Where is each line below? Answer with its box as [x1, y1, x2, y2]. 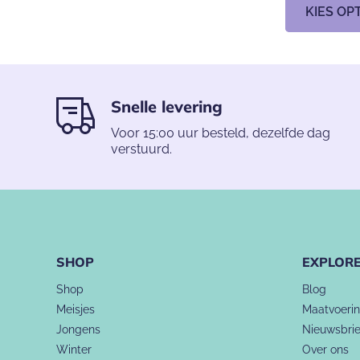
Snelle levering [111, 96, 223, 117]
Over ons [302, 343, 349, 357]
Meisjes [56, 303, 95, 317]
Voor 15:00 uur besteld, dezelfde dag [111, 125, 330, 141]
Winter [56, 343, 92, 357]
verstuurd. [111, 141, 172, 157]
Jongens [56, 323, 100, 337]
